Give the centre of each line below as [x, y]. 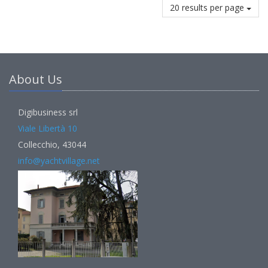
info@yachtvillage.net [59, 161]
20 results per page [208, 8]
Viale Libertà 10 [48, 129]
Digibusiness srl [48, 112]
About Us [36, 80]
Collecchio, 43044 [52, 145]
